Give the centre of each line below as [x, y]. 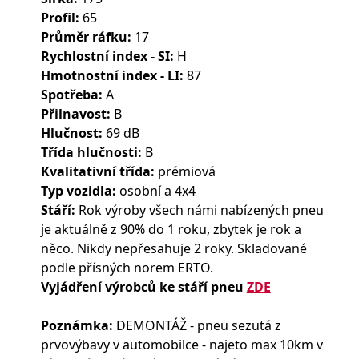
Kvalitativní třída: [97, 171]
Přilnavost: [75, 114]
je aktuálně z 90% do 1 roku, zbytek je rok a [171, 229]
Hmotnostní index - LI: [112, 75]
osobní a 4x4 [155, 191]
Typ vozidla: [78, 191]
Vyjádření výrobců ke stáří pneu [143, 287]
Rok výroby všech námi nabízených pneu [199, 210]
